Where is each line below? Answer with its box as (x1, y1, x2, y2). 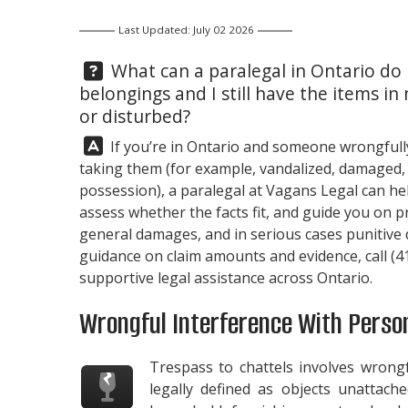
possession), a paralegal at (79, 179, 266, 200)
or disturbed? (79, 103, 190, 128)
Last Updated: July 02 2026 (117, 23, 254, 37)
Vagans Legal (266, 179, 358, 200)
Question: (78, 56, 159, 82)
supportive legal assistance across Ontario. (79, 267, 372, 288)
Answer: (78, 131, 144, 157)
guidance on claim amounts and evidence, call (79, 245, 391, 266)
